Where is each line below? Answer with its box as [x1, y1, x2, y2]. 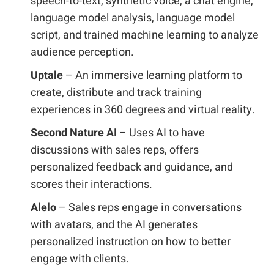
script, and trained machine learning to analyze [31, 27, 259, 43]
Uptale [31, 67, 63, 84]
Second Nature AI [31, 125, 117, 141]
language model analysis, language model [31, 10, 235, 26]
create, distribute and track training [31, 84, 202, 101]
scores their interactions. [31, 176, 152, 193]
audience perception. [31, 44, 134, 61]
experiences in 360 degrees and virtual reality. [31, 102, 255, 118]
